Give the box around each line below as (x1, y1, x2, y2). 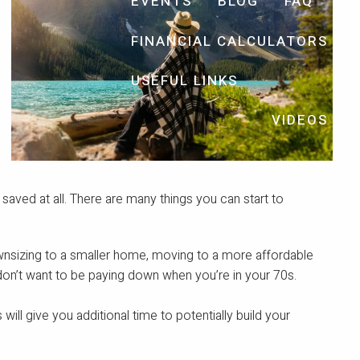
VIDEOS (272, 110, 329, 131)
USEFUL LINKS (131, 70, 239, 91)
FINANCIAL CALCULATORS (131, 31, 329, 51)
